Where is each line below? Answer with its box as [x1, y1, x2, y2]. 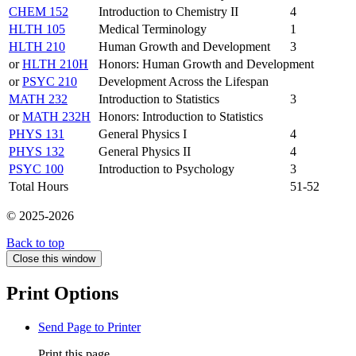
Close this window [13, 253, 95, 265]
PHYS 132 [9, 145, 64, 159]
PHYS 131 [9, 127, 64, 141]
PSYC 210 [22, 75, 77, 89]
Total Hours [9, 180, 68, 194]
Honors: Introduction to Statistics [99, 110, 263, 124]
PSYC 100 [9, 162, 64, 176]
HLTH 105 [9, 22, 65, 37]
